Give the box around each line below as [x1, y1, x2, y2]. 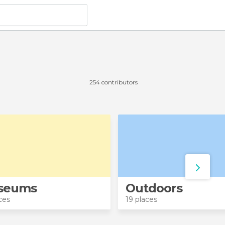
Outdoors [126, 181, 183, 195]
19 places [126, 195, 158, 204]
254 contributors [89, 78, 138, 86]
